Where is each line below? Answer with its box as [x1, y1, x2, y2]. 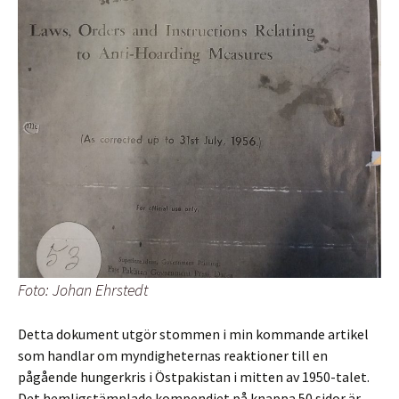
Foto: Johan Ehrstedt [18, 280, 148, 301]
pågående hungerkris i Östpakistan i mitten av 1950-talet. [18, 368, 370, 387]
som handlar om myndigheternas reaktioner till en [18, 346, 328, 365]
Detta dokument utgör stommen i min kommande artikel [18, 325, 369, 344]
